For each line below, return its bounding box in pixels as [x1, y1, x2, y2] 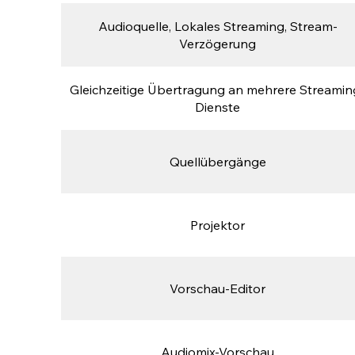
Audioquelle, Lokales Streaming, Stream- [97, 18, 338, 35]
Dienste [195, 99, 241, 116]
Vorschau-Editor [170, 281, 266, 297]
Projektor [190, 217, 246, 234]
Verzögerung [179, 36, 257, 52]
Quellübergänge [169, 154, 266, 170]
